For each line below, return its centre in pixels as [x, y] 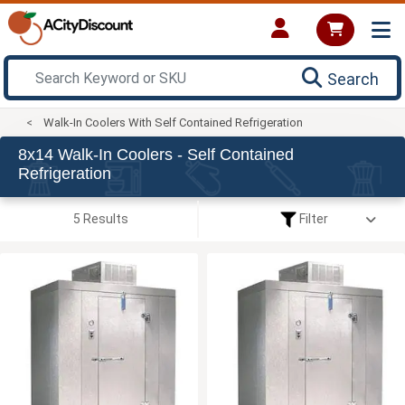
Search [353, 79]
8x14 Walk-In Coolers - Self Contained [156, 154]
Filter [312, 218]
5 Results [100, 218]
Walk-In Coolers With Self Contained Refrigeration [174, 122]
